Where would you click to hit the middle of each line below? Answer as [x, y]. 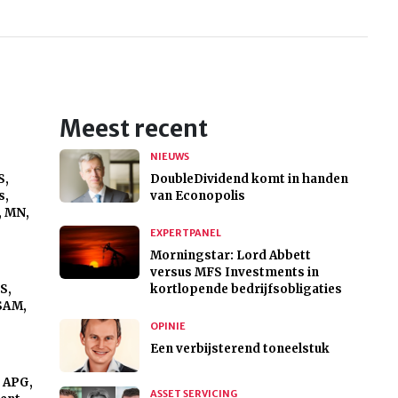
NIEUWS [169, 157]
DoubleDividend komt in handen [249, 179]
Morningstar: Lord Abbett [230, 256]
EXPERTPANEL [185, 233]
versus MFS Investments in [234, 273]
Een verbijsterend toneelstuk [239, 349]
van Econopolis [197, 196]
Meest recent [133, 129]
